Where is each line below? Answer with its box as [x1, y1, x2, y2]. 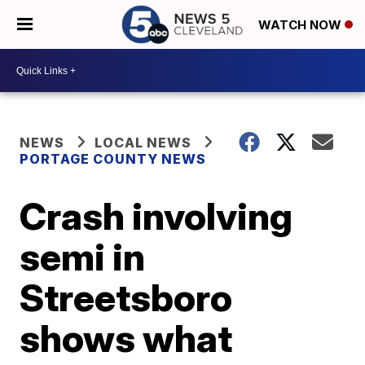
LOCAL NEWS [95, 134, 192, 151]
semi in [20, 234, 146, 279]
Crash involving [20, 193, 293, 239]
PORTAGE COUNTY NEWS [20, 151, 207, 167]
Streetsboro [20, 275, 233, 320]
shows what [20, 315, 233, 361]
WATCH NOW [258, 17, 345, 33]
